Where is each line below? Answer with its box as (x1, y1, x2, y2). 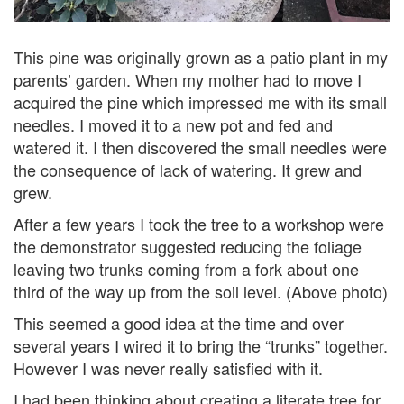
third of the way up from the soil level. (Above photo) (14, 279, 388, 303)
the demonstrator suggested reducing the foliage (14, 234, 362, 258)
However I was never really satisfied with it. (14, 355, 323, 380)
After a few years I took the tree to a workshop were (14, 211, 384, 235)
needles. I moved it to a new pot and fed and (14, 112, 333, 136)
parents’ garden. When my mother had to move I (14, 67, 362, 91)
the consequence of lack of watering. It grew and (14, 157, 362, 181)
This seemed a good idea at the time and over (14, 310, 344, 335)
